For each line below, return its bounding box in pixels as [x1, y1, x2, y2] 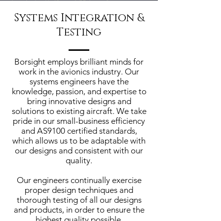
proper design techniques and [25, 185, 133, 195]
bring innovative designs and [27, 96, 131, 106]
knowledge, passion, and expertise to [11, 86, 147, 96]
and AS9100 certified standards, [21, 126, 137, 136]
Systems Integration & [14, 11, 144, 25]
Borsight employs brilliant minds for [14, 57, 144, 67]
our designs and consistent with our [15, 146, 143, 155]
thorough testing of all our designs [16, 195, 142, 205]
